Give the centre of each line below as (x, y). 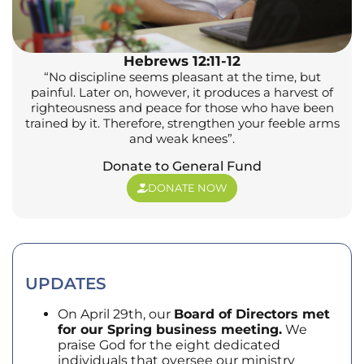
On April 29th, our (116, 314)
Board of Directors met (252, 314)
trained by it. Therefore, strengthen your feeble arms (182, 123)
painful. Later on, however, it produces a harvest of (182, 92)
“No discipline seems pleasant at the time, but (182, 76)
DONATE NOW (187, 187)
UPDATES (66, 283)
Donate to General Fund (182, 166)
